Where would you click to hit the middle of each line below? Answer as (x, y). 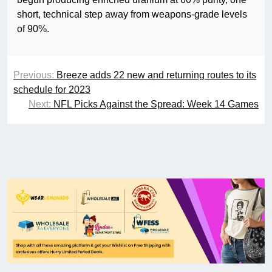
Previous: (34, 75)
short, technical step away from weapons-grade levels (132, 15)
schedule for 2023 (52, 90)
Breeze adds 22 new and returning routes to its (156, 75)
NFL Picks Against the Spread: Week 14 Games (156, 104)
